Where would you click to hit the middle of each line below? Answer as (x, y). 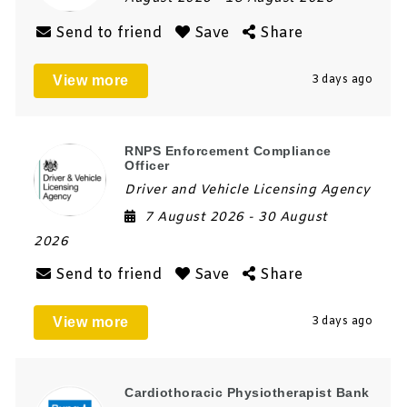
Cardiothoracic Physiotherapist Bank (247, 392)
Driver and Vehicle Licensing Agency (248, 190)
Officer (147, 165)
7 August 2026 (197, 217)
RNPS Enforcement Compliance (228, 150)
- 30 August (288, 217)
